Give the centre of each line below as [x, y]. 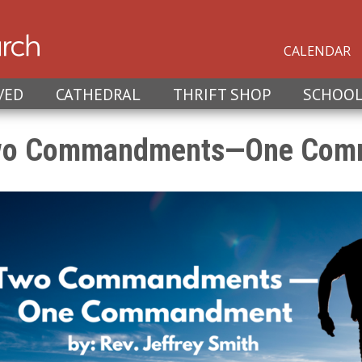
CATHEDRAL [98, 95]
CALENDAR [317, 51]
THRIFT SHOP [222, 95]
